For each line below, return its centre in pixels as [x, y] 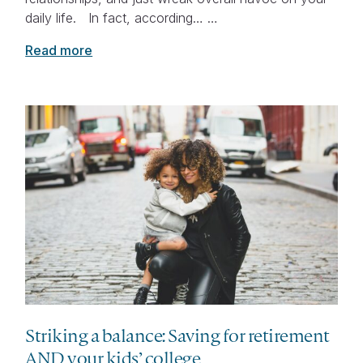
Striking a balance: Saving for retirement [177, 335]
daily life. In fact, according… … [122, 17]
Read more [59, 50]
